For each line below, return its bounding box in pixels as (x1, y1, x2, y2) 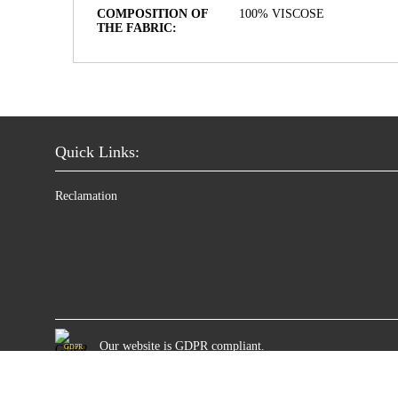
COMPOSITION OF (97, 7, 208, 20)
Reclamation (55, 189, 117, 203)
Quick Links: (55, 143, 139, 161)
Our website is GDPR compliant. (99, 339, 265, 353)
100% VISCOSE (239, 7, 324, 20)
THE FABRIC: (97, 21, 177, 35)
